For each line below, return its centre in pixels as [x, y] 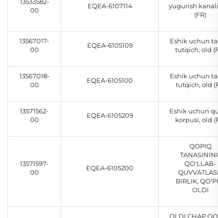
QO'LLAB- [200, 164]
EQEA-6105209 [110, 116]
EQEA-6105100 [110, 81]
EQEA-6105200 [110, 168]
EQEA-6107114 [110, 6]
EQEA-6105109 [110, 45]
